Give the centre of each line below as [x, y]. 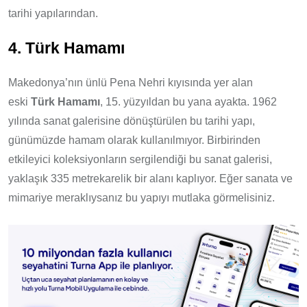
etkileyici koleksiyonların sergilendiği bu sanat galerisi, [140, 160]
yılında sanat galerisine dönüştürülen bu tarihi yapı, [132, 121]
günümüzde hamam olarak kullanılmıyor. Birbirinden [134, 140]
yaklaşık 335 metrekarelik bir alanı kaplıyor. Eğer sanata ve [150, 179]
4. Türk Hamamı [66, 49]
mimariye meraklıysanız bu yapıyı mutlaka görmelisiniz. [142, 198]
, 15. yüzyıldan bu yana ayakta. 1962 [188, 102]
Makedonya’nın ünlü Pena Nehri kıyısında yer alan [131, 83]
